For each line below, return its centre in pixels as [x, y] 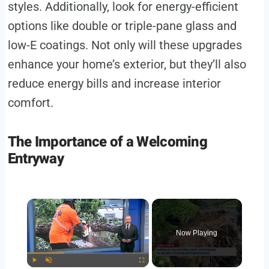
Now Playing [197, 233]
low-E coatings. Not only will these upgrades [125, 45]
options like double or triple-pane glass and [122, 26]
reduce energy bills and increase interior [114, 84]
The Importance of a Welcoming [107, 142]
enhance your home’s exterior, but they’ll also [127, 65]
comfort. [30, 103]
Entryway [36, 159]
